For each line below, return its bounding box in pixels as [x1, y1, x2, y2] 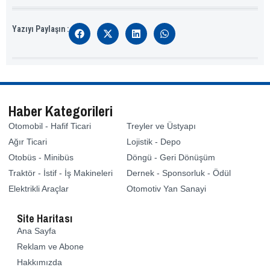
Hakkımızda [17, 257, 62, 268]
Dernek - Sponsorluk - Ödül [127, 168, 231, 178]
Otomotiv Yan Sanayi [127, 184, 206, 194]
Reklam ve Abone [17, 242, 84, 252]
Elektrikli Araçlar [8, 184, 69, 194]
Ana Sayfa [17, 226, 56, 236]
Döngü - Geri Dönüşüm [127, 152, 215, 163]
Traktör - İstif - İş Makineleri [8, 168, 113, 178]
